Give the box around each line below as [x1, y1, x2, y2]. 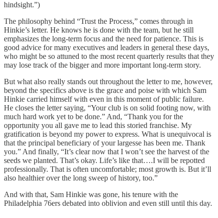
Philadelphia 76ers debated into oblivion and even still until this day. [4, 199, 212, 208]
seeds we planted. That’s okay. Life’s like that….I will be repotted [4, 156, 205, 165]
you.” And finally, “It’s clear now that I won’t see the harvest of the [4, 147, 209, 156]
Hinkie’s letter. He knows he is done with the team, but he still [4, 26, 194, 35]
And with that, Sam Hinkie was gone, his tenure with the [4, 190, 178, 199]
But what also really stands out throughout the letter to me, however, [4, 77, 213, 86]
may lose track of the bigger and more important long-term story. [4, 61, 201, 70]
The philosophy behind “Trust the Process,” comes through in [4, 17, 193, 26]
